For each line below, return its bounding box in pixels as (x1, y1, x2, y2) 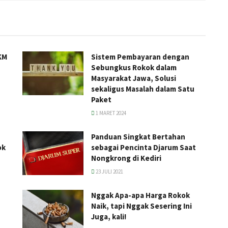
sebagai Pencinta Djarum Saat (91, 142, 196, 152)
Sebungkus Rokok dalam (91, 62, 177, 72)
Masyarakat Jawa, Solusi (91, 73, 176, 83)
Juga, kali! (91, 211, 126, 221)
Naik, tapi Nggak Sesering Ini (91, 201, 192, 211)
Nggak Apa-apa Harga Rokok (91, 190, 190, 200)
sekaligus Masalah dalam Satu (91, 83, 194, 94)
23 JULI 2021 (95, 167, 123, 175)
